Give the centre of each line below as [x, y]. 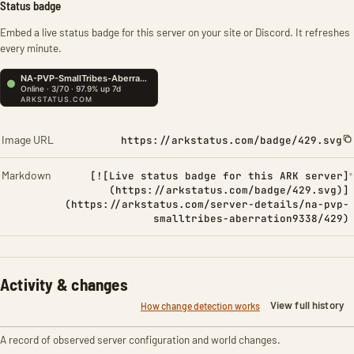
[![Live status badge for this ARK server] [220, 176]
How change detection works [200, 305]
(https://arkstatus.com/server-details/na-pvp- [207, 204]
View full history [307, 305]
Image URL [28, 139]
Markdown [26, 175]
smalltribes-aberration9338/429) [252, 218]
